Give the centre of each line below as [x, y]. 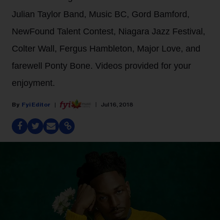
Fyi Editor [36, 104]
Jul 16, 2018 [117, 104]
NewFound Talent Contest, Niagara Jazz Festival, [109, 31]
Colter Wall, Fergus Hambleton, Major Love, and [106, 49]
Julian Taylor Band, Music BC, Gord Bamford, [101, 14]
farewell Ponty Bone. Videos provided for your [101, 66]
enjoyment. [33, 83]
